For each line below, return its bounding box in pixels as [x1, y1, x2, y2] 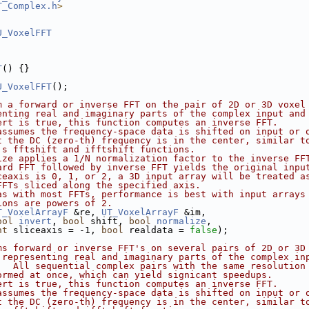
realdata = [123, 225, 190, 235]
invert [19, 216, 52, 226]
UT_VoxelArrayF [101, 207, 179, 217]
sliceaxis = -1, [8, 225, 101, 235]
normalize [157, 216, 206, 226]
